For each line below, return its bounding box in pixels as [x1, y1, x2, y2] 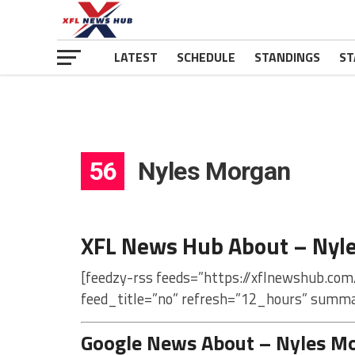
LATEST [114, 48, 158, 67]
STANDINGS [254, 48, 320, 67]
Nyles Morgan [132, 156, 291, 186]
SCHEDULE [177, 48, 235, 67]
